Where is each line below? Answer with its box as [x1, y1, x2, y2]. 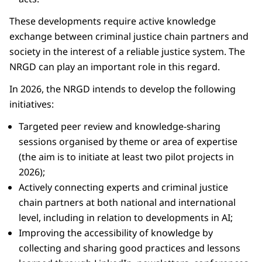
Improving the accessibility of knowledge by [19, 226, 213, 239]
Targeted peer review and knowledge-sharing [19, 119, 220, 133]
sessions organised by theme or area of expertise [19, 135, 237, 148]
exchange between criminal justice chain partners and [9, 29, 249, 43]
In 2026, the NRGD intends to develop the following [9, 82, 236, 95]
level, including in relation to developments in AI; [19, 211, 233, 224]
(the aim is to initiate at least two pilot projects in [19, 150, 234, 163]
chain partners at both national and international [19, 195, 236, 209]
